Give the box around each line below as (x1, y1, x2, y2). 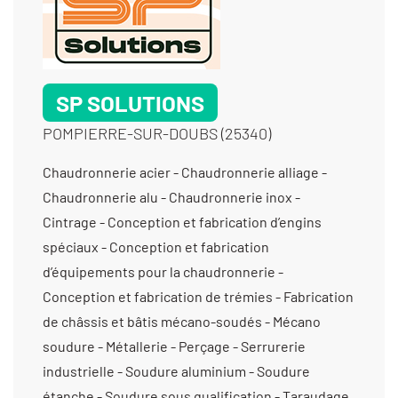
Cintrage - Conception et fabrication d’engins (43, 212, 322, 230)
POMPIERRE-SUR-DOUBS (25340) (43, 123, 271, 143)
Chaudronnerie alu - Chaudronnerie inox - (43, 187, 300, 205)
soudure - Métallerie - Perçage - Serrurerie (43, 337, 306, 354)
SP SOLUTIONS (56, 88, 204, 116)
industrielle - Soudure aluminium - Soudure (43, 362, 310, 379)
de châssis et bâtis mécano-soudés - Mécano (43, 312, 321, 330)
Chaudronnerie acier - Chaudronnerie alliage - (43, 163, 327, 180)
